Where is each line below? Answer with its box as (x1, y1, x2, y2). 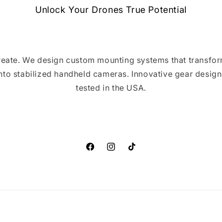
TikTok (126, 148, 150, 157)
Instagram (106, 148, 141, 157)
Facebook (85, 148, 119, 157)
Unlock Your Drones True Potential (35, 4, 187, 15)
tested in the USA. (76, 83, 146, 93)
